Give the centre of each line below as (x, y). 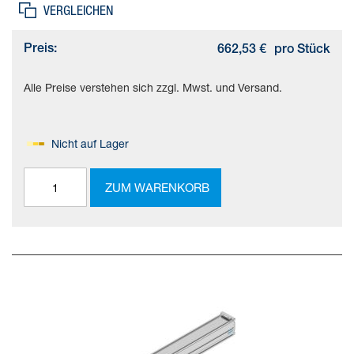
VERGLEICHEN (78, 11)
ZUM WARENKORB (157, 187)
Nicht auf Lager (90, 144)
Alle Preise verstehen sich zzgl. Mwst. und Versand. (153, 88)
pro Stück (302, 51)
